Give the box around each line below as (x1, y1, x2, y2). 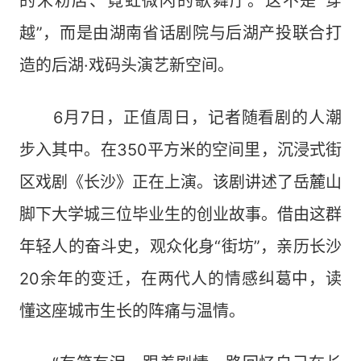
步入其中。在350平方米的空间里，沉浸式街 (19, 140, 342, 160)
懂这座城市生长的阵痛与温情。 (19, 301, 245, 321)
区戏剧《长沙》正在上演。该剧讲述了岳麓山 (19, 172, 342, 192)
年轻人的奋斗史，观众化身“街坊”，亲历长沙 (19, 237, 342, 256)
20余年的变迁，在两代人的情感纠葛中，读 (19, 269, 342, 288)
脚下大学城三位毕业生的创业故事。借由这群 (19, 205, 342, 224)
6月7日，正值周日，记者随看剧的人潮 (19, 108, 342, 127)
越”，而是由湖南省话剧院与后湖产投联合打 (19, 23, 342, 43)
